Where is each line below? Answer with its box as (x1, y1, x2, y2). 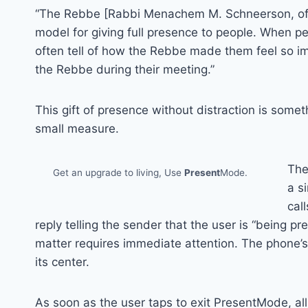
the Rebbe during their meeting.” (35, 62, 214, 76)
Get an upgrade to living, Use (53, 167, 184, 179)
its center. (35, 254, 89, 269)
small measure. (35, 121, 119, 135)
